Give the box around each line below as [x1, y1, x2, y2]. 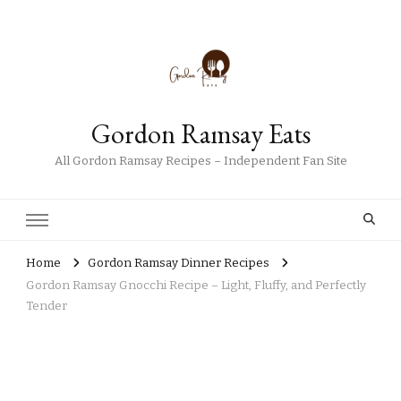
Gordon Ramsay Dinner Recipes [88, 256, 269, 271]
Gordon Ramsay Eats [90, 116, 311, 151]
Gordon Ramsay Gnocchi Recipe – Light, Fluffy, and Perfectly [26, 278, 366, 293]
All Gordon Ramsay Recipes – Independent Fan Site [54, 154, 347, 168]
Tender [26, 299, 67, 313]
